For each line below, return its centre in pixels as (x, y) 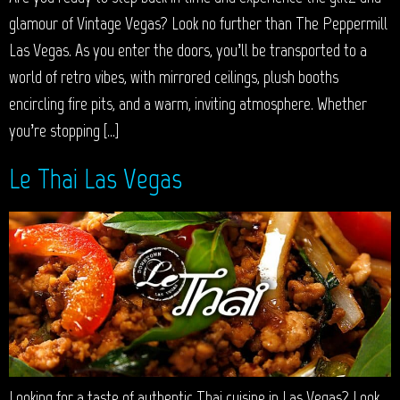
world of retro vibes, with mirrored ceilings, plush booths (174, 77)
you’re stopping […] (64, 131)
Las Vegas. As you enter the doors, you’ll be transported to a (188, 50)
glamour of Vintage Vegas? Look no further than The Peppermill (198, 24)
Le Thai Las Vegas (96, 179)
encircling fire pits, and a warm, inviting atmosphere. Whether (188, 104)
